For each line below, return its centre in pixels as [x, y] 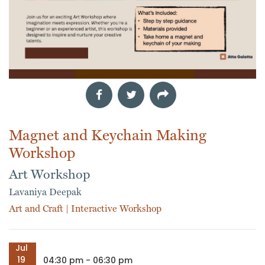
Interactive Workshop [116, 209]
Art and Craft [37, 209]
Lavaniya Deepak [45, 192]
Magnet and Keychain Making [108, 135]
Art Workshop [50, 174]
